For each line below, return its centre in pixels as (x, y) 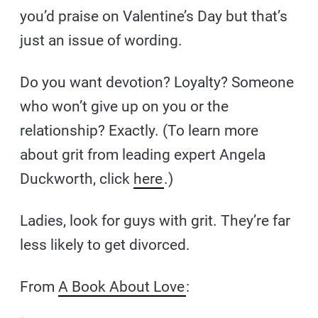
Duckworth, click (77, 179)
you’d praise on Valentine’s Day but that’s (154, 17)
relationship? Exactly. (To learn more (139, 131)
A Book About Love (122, 287)
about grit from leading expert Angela (143, 155)
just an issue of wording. (102, 41)
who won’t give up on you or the (125, 107)
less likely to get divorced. (105, 245)
